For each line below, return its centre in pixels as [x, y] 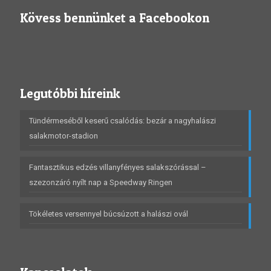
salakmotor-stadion [64, 136]
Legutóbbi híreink [70, 93]
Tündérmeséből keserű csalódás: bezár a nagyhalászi [122, 121]
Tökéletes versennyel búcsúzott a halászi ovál [109, 214]
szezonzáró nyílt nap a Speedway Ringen [101, 182]
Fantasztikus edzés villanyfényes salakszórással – [118, 167]
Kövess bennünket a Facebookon [115, 18]
